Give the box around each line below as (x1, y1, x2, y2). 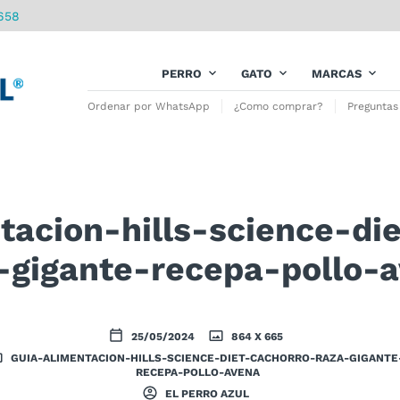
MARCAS (312, 67, 362, 80)
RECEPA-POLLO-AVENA (136, 366, 260, 379)
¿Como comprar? (234, 100, 323, 112)
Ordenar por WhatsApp (87, 100, 210, 112)
